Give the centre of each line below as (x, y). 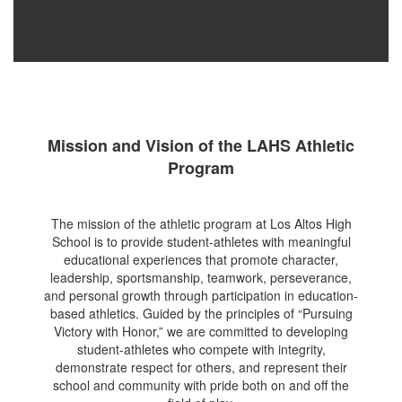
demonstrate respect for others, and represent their (201, 367)
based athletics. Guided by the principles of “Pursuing (201, 313)
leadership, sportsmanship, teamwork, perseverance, (201, 277)
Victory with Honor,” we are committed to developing (201, 331)
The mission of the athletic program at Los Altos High (201, 223)
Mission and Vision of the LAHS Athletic (201, 145)
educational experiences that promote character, (201, 259)
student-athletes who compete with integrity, (201, 349)
